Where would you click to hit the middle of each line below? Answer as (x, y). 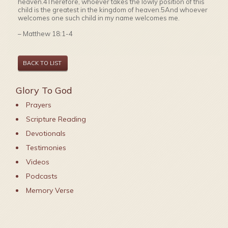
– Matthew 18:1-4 (46, 34)
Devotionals (46, 133)
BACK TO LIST (42, 63)
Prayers (39, 105)
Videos (38, 162)
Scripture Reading (56, 119)
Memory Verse (50, 190)
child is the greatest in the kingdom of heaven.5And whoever (113, 10)
